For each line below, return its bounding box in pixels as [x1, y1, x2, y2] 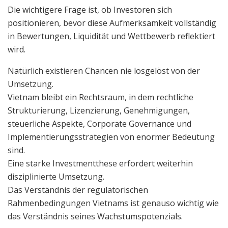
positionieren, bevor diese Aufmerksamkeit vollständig [8, 17, 216, 28]
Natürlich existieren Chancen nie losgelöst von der [8, 65, 200, 76]
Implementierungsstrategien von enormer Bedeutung [8, 131, 215, 142]
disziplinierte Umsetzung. [8, 170, 104, 182]
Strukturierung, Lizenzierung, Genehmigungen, [8, 104, 190, 116]
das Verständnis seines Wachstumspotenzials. [8, 210, 183, 222]
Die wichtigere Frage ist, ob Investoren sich [8, 4, 172, 15]
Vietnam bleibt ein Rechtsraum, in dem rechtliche [8, 91, 193, 103]
